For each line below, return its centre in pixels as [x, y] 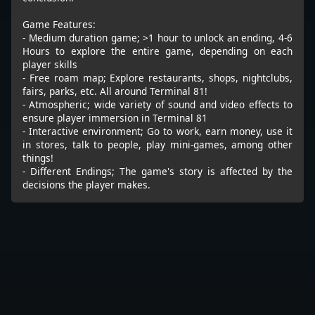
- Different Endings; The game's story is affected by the [157, 171]
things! [38, 157]
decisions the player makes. [86, 184]
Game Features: [59, 24]
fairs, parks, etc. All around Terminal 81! [115, 91]
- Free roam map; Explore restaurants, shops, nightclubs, [157, 77]
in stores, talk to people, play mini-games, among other [157, 144]
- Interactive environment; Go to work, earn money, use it [157, 131]
